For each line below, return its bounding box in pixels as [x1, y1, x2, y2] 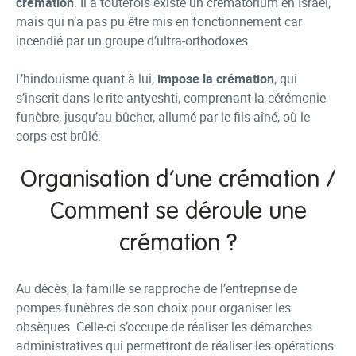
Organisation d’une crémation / [20, 168, 336, 192]
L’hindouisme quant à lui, [16, 70, 157, 87]
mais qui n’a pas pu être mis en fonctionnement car [16, 13, 302, 30]
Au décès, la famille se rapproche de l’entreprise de [16, 280, 297, 297]
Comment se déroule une [49, 200, 307, 224]
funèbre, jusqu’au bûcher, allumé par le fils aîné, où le [16, 108, 310, 126]
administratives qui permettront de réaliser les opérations [16, 337, 334, 354]
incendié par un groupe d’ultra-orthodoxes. [16, 32, 251, 49]
